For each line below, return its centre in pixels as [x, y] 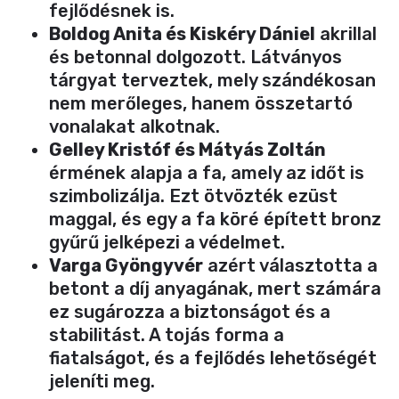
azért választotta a [290, 265]
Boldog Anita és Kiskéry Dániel [182, 33]
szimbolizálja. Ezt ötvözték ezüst [193, 195]
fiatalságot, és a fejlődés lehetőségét [213, 358]
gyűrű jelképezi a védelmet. [167, 242]
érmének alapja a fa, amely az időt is [207, 172]
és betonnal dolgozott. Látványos [195, 57]
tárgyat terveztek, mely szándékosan [212, 80]
